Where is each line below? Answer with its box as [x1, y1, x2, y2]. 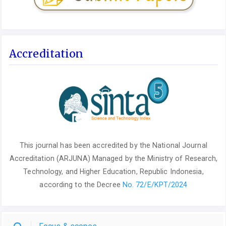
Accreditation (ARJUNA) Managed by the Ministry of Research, [9, 154, 218, 162]
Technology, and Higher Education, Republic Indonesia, [23, 167, 204, 176]
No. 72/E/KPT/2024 [122, 180, 188, 189]
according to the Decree [39, 180, 123, 189]
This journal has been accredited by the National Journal [20, 141, 207, 149]
